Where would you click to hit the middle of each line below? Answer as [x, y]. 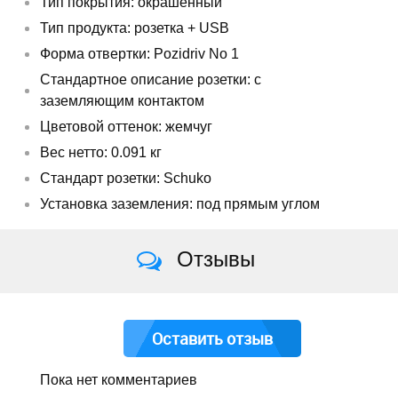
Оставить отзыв [212, 338]
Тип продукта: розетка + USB [135, 28]
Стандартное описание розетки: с [151, 80]
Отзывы [213, 259]
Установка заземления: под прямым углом [180, 204]
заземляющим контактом [122, 101]
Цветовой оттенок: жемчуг [126, 127]
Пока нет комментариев [119, 380]
